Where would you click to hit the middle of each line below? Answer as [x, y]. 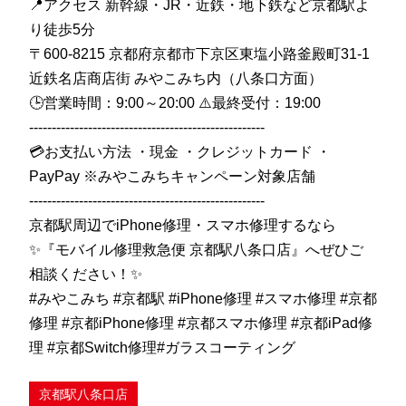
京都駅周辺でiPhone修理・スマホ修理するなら [183, 226]
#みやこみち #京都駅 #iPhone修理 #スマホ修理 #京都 [203, 299]
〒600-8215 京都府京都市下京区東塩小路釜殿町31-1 [199, 54]
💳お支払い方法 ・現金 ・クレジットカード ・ [180, 152]
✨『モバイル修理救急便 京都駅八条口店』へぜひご [196, 250]
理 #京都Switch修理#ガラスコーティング [162, 348]
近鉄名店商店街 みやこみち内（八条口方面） [176, 79]
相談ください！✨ [86, 275]
